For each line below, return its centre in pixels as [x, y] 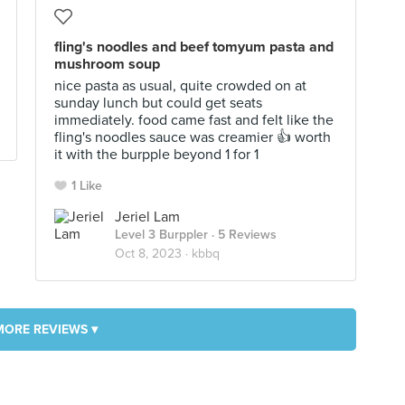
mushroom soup [107, 64]
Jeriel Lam [147, 217]
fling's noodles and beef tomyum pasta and [194, 47]
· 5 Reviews [242, 235]
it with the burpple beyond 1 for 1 [156, 155]
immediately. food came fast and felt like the [194, 120]
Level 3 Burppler [161, 235]
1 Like [87, 186]
